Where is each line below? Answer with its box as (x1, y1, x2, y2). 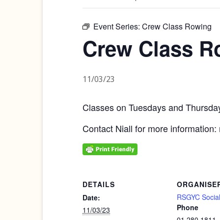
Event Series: (93, 21, 142, 32)
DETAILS (82, 179, 115, 190)
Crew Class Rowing (142, 21, 212, 32)
